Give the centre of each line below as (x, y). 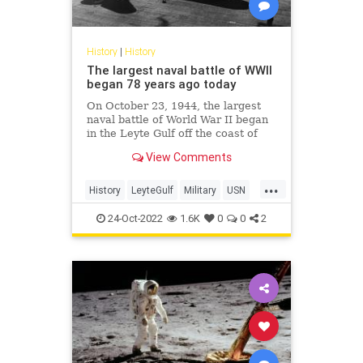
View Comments (187, 158)
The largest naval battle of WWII (179, 70)
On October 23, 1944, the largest (173, 105)
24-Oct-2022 (134, 218)
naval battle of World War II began (177, 119)
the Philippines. (127, 147)
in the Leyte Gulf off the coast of (172, 133)
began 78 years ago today (161, 83)
